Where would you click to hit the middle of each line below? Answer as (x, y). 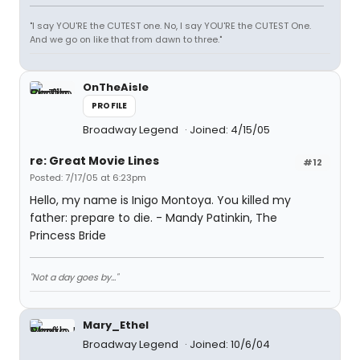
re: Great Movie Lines (94, 161)
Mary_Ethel (116, 325)
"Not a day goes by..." (74, 277)
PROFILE (110, 106)
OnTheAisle (116, 87)
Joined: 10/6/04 (230, 344)
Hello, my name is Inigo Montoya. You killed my (160, 200)
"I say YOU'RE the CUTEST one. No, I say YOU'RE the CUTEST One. (170, 26)
